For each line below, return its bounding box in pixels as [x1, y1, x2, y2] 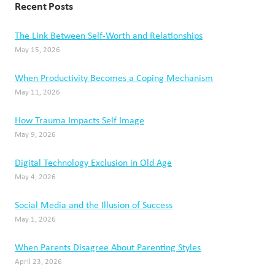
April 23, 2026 [15, 258, 62, 266]
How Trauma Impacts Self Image [15, 116, 144, 126]
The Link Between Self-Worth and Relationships [15, 31, 203, 42]
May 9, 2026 [15, 131, 56, 139]
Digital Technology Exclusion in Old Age [15, 158, 172, 169]
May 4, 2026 [15, 173, 56, 182]
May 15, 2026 [15, 46, 60, 55]
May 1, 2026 [15, 215, 56, 224]
